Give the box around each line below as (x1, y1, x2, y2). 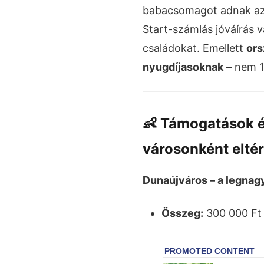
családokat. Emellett (143, 41, 246, 54)
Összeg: (161, 206, 203, 219)
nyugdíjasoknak (143, 60, 223, 73)
